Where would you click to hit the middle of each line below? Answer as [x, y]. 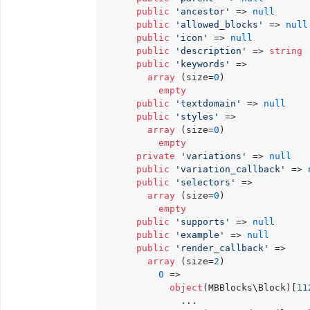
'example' [200, 235]
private [156, 156]
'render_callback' [222, 248]
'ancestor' [203, 11]
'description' [211, 51]
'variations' [214, 156]
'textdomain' [208, 103]
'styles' [197, 117]
